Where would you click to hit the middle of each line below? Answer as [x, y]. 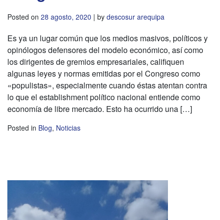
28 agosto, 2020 [66, 16]
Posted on [24, 16]
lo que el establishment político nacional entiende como [104, 97]
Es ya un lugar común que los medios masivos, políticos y [108, 38]
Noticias [68, 127]
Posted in [23, 127]
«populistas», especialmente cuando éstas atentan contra [107, 85]
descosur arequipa [136, 16]
